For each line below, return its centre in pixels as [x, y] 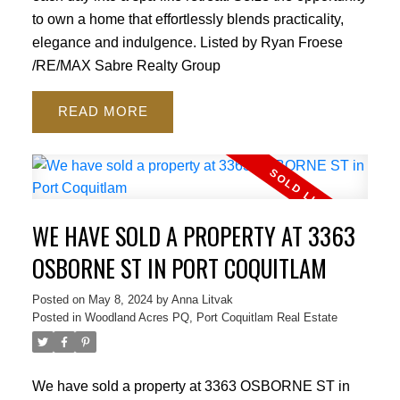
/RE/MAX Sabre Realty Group [126, 66]
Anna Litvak [202, 299]
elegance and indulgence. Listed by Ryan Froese [187, 42]
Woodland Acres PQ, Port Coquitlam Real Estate [211, 317]
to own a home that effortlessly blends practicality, [187, 19]
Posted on [60, 299]
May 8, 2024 [120, 299]
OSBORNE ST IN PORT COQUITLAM [179, 268]
